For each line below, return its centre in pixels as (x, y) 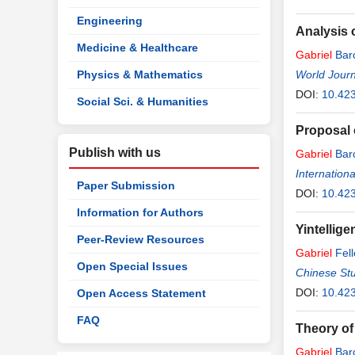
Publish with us (115, 153)
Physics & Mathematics (140, 74)
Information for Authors (140, 212)
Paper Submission (126, 185)
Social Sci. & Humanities (143, 101)
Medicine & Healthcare (137, 48)
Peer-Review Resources (141, 239)
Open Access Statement (141, 293)
